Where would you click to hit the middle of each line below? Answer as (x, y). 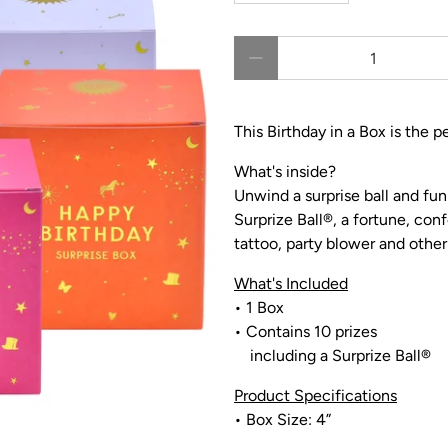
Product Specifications (315, 396)
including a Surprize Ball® (332, 356)
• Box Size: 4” (282, 420)
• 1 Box (259, 308)
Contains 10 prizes (311, 332)
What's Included (291, 284)
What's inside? (285, 172)
